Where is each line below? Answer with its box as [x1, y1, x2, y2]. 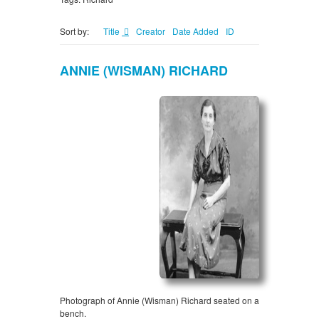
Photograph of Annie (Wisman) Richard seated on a [60, 294, 259, 307]
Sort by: [60, 25, 89, 38]
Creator [136, 25, 165, 38]
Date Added [172, 25, 219, 38]
